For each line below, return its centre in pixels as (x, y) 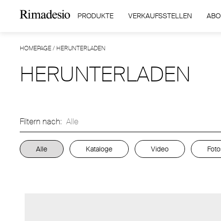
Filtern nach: (41, 122)
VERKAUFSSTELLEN (160, 16)
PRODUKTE (95, 16)
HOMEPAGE (36, 48)
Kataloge (99, 149)
